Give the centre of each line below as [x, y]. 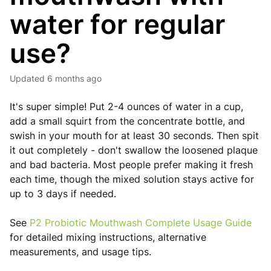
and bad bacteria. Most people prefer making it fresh [131, 165]
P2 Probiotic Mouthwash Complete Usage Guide [141, 223]
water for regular [117, 24]
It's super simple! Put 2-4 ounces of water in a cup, [126, 106]
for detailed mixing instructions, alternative [108, 237]
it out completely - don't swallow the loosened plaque [134, 150]
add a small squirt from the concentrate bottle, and [127, 121]
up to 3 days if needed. [63, 194]
